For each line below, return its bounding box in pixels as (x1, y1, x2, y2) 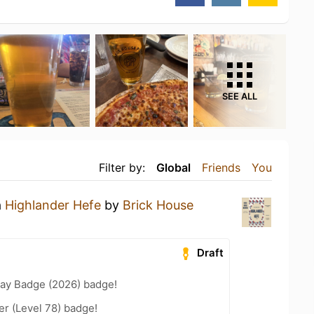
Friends (202, 160, 240, 175)
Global (156, 160, 191, 175)
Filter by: (99, 160, 145, 175)
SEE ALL (222, 90, 257, 102)
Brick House (123, 197, 193, 212)
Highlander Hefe (5, 197, 101, 212)
